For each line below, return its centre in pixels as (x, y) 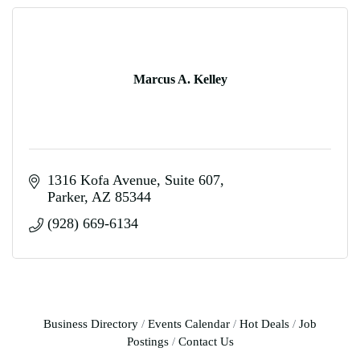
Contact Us (206, 341)
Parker (65, 197)
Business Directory (91, 323)
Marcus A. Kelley (180, 79)
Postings (147, 341)
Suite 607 (192, 180)
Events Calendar (189, 323)
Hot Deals (264, 323)
